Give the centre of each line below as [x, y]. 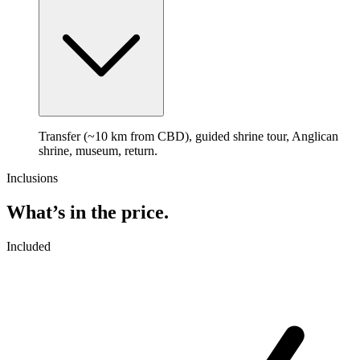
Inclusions [32, 178]
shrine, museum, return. [98, 150]
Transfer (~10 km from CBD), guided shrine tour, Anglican [188, 136]
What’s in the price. [88, 212]
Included [29, 246]
